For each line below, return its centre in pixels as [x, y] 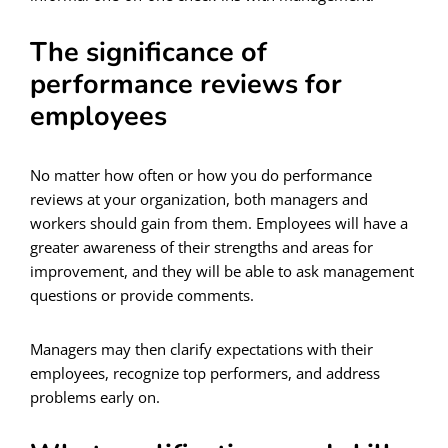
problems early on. [95, 396]
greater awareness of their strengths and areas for [201, 246]
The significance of [148, 52]
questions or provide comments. [142, 294]
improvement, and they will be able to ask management [222, 270]
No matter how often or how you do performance [201, 174]
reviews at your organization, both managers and [199, 198]
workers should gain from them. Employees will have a [219, 222]
